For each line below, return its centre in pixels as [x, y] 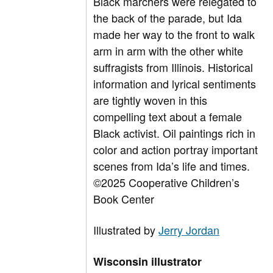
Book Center [124, 199]
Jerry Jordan [189, 230]
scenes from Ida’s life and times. [172, 166]
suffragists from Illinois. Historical [173, 67]
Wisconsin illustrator [148, 262]
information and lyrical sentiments [175, 84]
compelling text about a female [168, 117]
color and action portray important [176, 150]
